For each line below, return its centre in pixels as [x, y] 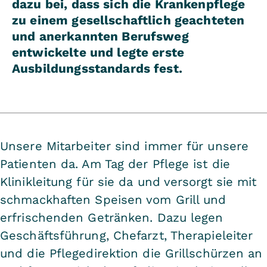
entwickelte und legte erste [98, 52]
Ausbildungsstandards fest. [97, 68]
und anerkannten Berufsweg [100, 36]
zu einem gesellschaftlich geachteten [128, 20]
